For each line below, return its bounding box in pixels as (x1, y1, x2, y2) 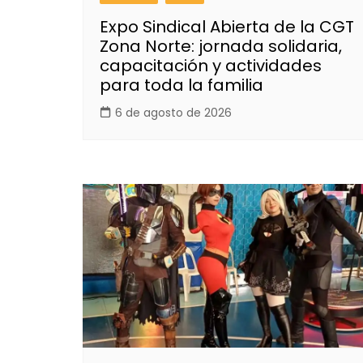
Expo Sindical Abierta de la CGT (100, 15, 354, 38)
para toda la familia (100, 73, 263, 96)
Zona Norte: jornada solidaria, (100, 34, 342, 58)
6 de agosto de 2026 (115, 104, 232, 121)
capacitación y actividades (100, 53, 322, 77)
